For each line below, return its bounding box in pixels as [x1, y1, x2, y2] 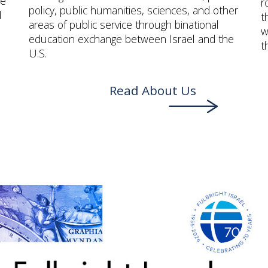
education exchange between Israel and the [28, 31, 234, 46]
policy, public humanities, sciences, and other [28, 2, 238, 17]
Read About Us [109, 81, 197, 99]
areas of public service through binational [28, 17, 219, 32]
